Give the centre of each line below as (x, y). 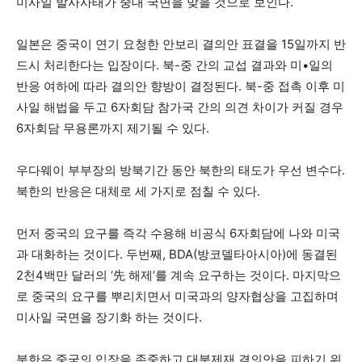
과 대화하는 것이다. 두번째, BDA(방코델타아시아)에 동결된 (177, 254)
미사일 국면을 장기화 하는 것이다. (109, 317)
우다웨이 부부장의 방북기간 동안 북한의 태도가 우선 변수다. (181, 170)
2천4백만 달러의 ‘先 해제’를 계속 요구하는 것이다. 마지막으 (179, 275)
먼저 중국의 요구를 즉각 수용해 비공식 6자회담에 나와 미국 (178, 233)
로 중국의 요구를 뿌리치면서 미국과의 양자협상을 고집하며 (177, 296)
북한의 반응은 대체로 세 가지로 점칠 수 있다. (138, 191)
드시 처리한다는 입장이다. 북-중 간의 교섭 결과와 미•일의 (175, 65)
